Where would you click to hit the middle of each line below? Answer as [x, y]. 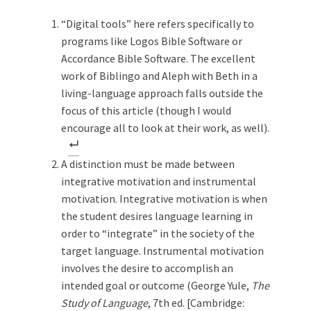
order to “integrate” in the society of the [158, 233]
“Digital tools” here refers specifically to [158, 23]
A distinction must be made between [148, 163]
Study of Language [104, 302]
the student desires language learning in [157, 216]
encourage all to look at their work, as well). [165, 127]
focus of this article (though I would [146, 110]
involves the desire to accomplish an [147, 268]
